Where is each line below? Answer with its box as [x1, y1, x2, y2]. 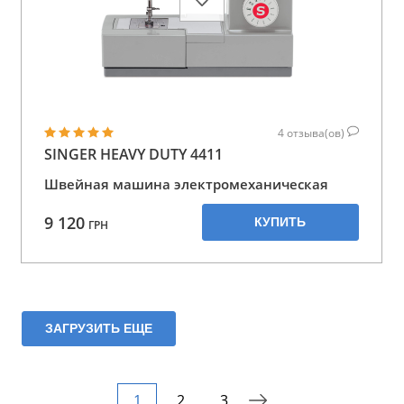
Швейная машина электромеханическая [44, 175, 328, 193]
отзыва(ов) [287, 125, 347, 141]
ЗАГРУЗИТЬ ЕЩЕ [45, 321, 152, 336]
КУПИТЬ [254, 215, 307, 229]
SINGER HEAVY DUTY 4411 [44, 144, 223, 164]
